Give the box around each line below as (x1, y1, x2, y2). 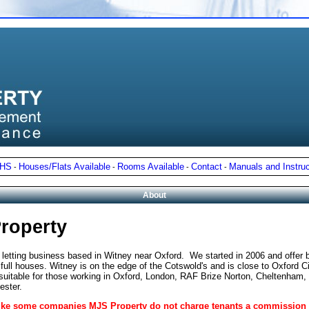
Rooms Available (117, 161, 184, 172)
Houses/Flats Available (19, 161, 110, 172)
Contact (191, 161, 222, 172)
